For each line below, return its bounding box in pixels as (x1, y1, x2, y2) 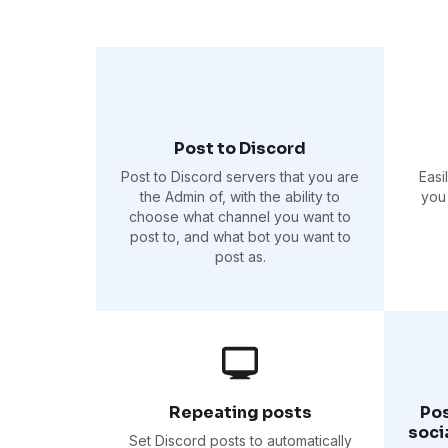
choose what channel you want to (129, 207, 351, 225)
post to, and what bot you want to (129, 227, 351, 245)
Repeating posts (168, 401, 312, 423)
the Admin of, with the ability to (140, 187, 340, 205)
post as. (214, 247, 266, 265)
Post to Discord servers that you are (121, 167, 359, 185)
